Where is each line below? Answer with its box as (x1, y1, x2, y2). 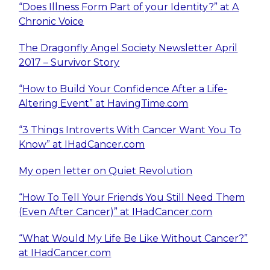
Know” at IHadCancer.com (19, 139, 145, 151)
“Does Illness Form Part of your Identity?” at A (19, 1, 239, 13)
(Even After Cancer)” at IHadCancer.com (19, 206, 213, 218)
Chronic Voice (19, 16, 84, 28)
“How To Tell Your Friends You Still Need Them (19, 192, 245, 204)
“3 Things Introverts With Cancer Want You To (19, 124, 242, 136)
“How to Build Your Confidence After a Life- (19, 83, 228, 95)
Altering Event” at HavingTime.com (19, 98, 189, 110)
